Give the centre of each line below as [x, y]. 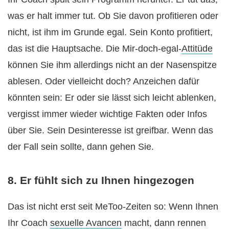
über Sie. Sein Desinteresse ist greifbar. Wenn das [110, 131]
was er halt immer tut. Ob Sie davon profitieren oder [113, 16]
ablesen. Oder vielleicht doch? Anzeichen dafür [104, 82]
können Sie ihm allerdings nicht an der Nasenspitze [112, 65]
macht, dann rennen [164, 223]
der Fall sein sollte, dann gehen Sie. [81, 147]
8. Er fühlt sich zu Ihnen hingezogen [101, 180]
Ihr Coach [29, 223]
